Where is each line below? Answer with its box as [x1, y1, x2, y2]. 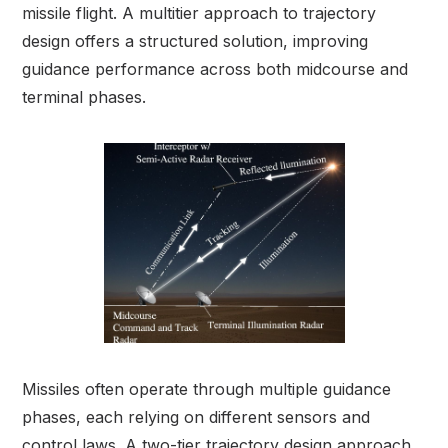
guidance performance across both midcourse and [22, 59, 409, 80]
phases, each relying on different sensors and [22, 407, 371, 428]
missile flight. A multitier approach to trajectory [22, 3, 377, 24]
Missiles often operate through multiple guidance [22, 379, 392, 400]
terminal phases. [22, 87, 147, 108]
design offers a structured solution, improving [22, 31, 369, 52]
